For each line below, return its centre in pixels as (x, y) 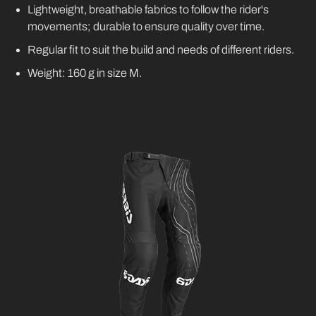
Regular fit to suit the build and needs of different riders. (161, 50)
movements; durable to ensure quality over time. (146, 27)
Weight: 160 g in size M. (85, 73)
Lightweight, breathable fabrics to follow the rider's (148, 10)
